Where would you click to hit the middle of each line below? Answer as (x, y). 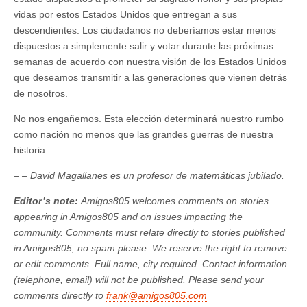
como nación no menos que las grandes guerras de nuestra (144, 134)
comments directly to (60, 295)
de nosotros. (41, 93)
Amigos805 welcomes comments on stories (173, 200)
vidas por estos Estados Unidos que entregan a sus (125, 14)
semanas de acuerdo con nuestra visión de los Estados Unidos (150, 61)
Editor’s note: (46, 200)
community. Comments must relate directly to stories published (149, 232)
